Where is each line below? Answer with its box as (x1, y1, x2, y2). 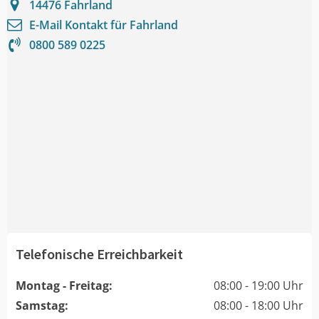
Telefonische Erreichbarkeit (16, 244, 183, 263)
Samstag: (16, 297, 68, 313)
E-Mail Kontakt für (29, 16, 130, 33)
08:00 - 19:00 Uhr (214, 277, 303, 293)
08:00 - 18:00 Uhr (214, 297, 303, 313)
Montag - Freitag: (16, 277, 113, 293)
